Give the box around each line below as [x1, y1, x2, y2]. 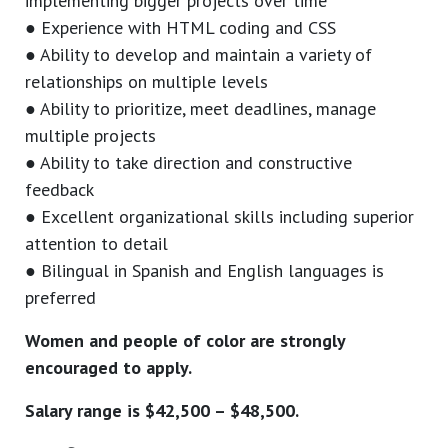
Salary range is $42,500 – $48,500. [25, 399, 299, 423]
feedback [25, 178, 94, 202]
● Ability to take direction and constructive [25, 151, 352, 175]
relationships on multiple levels [25, 70, 268, 94]
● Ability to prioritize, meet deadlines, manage [25, 97, 376, 121]
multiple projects [25, 124, 156, 148]
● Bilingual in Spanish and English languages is [25, 259, 384, 283]
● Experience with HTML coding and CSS [25, 16, 336, 40]
